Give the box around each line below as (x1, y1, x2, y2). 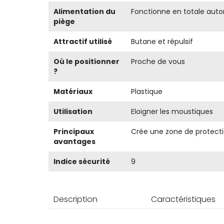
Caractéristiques (150, 193, 215, 205)
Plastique (131, 86, 162, 97)
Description (53, 193, 97, 205)
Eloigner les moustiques (131, 106, 213, 117)
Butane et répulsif (131, 36, 193, 47)
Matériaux (53, 86, 92, 97)
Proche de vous (131, 56, 185, 67)
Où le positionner (53, 56, 119, 67)
